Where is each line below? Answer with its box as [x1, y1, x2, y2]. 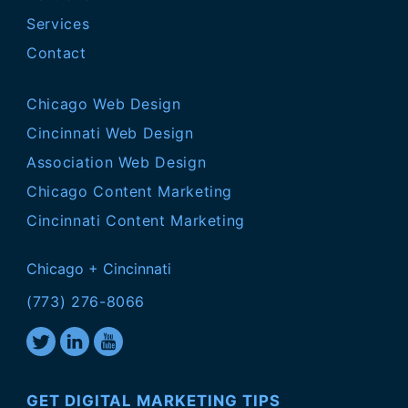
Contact [26, 43, 87, 62]
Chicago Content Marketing [26, 181, 233, 200]
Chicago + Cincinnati [26, 259, 172, 278]
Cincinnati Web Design [26, 123, 194, 142]
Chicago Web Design [26, 94, 181, 113]
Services [26, 14, 90, 33]
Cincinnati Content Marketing [26, 210, 246, 229]
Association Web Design [26, 152, 207, 171]
